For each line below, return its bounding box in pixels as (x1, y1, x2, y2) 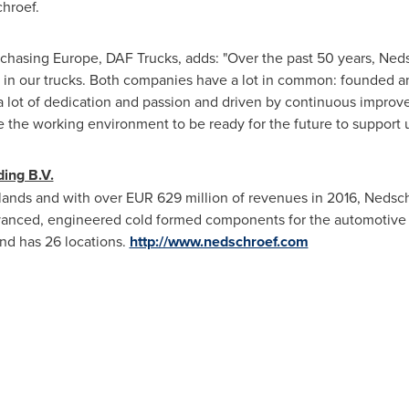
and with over (31, 187, 126, 207)
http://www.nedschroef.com (129, 231, 309, 252)
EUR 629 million (125, 187, 228, 207)
